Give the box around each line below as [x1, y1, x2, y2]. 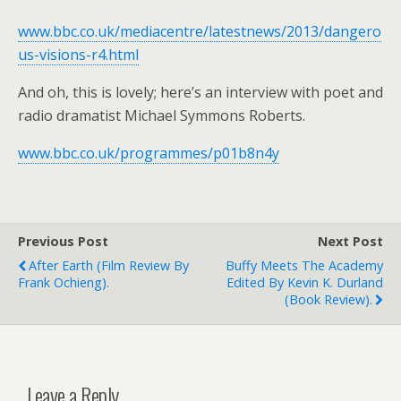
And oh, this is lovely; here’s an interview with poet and [18, 81, 383, 102]
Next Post [318, 232, 383, 250]
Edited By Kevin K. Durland [226, 273, 383, 291]
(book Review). [285, 290, 372, 308]
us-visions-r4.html [18, 44, 139, 64]
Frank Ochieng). [18, 273, 109, 291]
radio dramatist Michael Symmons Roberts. [18, 105, 305, 125]
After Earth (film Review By [29, 256, 189, 274]
